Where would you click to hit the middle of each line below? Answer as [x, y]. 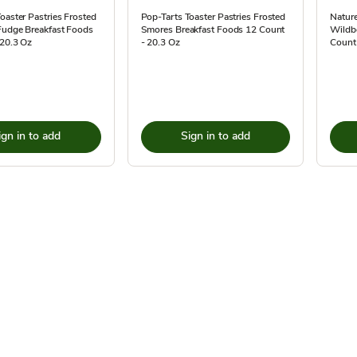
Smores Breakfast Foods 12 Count [213, 29]
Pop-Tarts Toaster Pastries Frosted [213, 17]
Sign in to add [215, 136]
